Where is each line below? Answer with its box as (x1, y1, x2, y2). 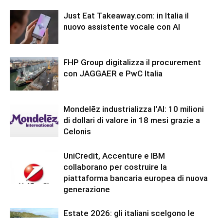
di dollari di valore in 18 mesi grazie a (63, 115, 200, 126)
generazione (63, 184, 110, 195)
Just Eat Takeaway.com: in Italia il (63, 11, 189, 21)
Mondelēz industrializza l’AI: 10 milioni (63, 104, 204, 114)
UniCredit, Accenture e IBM (63, 151, 165, 161)
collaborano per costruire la (63, 162, 167, 172)
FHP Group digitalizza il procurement (63, 57, 201, 68)
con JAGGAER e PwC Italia (63, 69, 163, 79)
